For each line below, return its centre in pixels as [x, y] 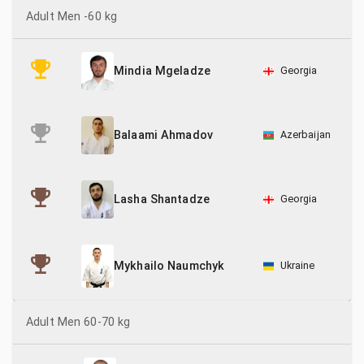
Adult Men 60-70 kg [78, 322]
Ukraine [297, 265]
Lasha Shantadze [162, 200]
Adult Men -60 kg [72, 17]
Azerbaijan [305, 134]
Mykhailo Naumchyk [169, 266]
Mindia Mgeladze [162, 71]
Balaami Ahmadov [164, 136]
